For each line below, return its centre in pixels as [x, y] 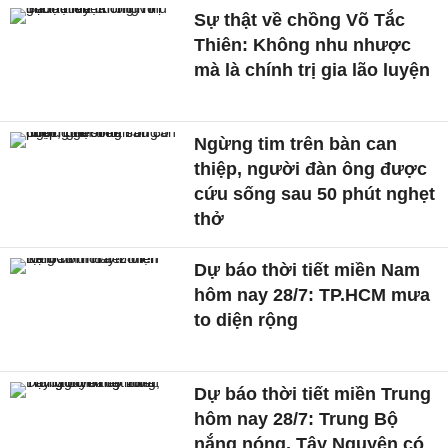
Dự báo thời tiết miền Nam [307, 270]
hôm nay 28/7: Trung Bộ [296, 418]
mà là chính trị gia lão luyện [312, 70]
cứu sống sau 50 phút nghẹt [315, 194]
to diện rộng [246, 320]
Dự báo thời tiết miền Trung [313, 393]
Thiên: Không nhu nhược [303, 45]
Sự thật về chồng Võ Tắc [300, 20]
